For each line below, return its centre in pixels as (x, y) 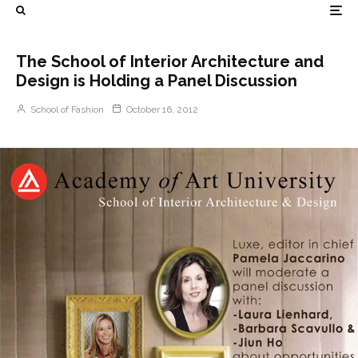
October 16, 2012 (162, 109)
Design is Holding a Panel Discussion (157, 81)
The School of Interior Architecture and (170, 62)
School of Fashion (66, 109)
